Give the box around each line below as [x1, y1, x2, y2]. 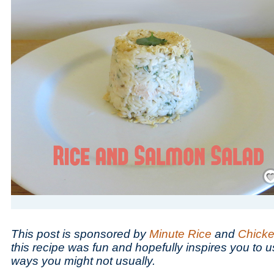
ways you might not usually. [11, 254, 158, 267]
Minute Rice [149, 228, 212, 240]
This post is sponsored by [11, 228, 149, 240]
